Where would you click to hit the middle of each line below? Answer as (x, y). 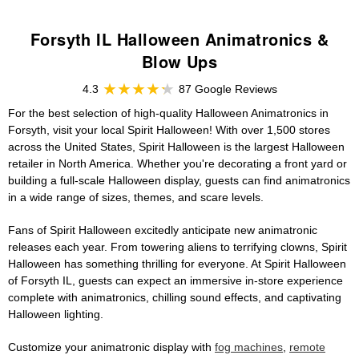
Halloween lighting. (56, 315)
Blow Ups (179, 62)
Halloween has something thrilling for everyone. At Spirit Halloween (177, 264)
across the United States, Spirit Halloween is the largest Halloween (176, 147)
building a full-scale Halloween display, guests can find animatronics (179, 181)
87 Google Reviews (228, 89)
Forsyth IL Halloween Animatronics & (179, 39)
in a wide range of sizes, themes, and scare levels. (136, 198)
